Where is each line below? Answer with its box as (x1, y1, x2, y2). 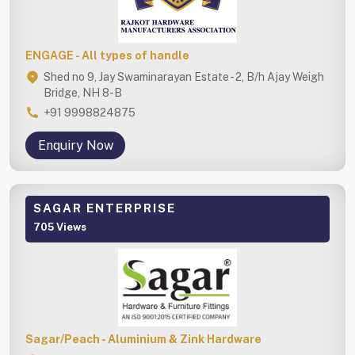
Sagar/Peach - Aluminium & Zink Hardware (25, 332, 261, 345)
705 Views (33, 220, 86, 233)
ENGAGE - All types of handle (25, 48, 189, 62)
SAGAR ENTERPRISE (33, 200, 176, 215)
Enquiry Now (37, 137, 113, 153)
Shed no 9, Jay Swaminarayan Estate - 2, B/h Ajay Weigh (44, 70, 324, 83)
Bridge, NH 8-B (44, 86, 122, 99)
